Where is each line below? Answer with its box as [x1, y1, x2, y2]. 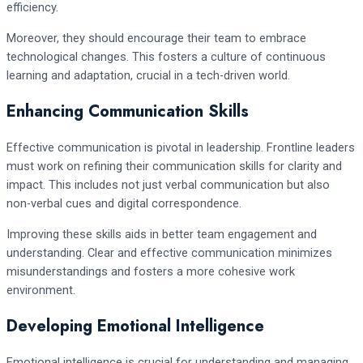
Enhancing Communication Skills [6, 100, 249, 123]
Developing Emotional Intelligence [6, 314, 264, 338]
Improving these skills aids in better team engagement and [6, 226, 317, 241]
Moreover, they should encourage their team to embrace [6, 31, 306, 45]
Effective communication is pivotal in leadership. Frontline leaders [6, 140, 355, 155]
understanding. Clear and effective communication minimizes [6, 245, 332, 260]
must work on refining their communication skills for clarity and [6, 159, 342, 173]
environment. [6, 282, 75, 297]
